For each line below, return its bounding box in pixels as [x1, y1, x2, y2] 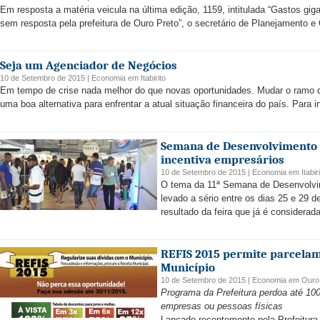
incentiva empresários [161, 153, 284, 166]
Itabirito [141, 74, 166, 82]
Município [161, 261, 215, 274]
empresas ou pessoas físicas [161, 301, 283, 311]
